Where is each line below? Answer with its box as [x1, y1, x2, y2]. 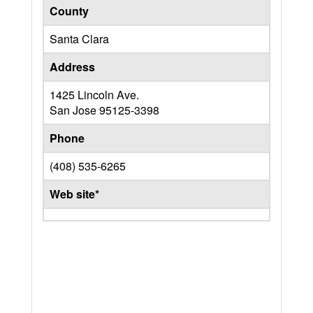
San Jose [50, 102, 99, 118]
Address [50, 59, 95, 75]
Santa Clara [50, 31, 109, 47]
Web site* [50, 186, 99, 202]
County [50, 3, 89, 19]
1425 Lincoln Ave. [50, 87, 139, 103]
